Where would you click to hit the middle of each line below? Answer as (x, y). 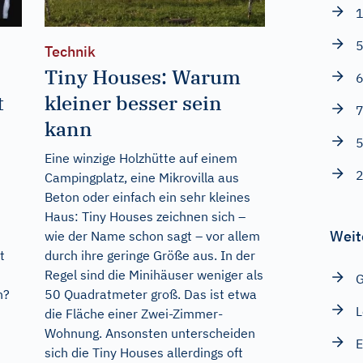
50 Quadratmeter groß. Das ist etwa (150, 295)
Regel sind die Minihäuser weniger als (154, 275)
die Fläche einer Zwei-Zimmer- (133, 314)
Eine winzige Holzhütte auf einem (141, 158)
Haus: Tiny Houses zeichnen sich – (145, 217)
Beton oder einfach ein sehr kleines (147, 197)
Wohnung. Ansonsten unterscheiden (149, 333)
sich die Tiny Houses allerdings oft (143, 353)
